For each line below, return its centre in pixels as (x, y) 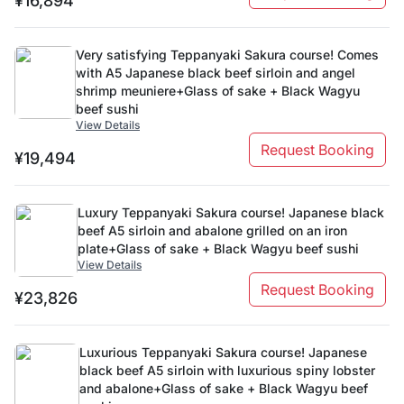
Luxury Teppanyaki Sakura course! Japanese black (231, 212)
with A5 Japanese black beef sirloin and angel (216, 73)
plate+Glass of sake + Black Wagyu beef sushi (218, 248)
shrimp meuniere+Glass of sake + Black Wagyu (218, 91)
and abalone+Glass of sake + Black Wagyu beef (224, 388)
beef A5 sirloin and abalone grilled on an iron (212, 230)
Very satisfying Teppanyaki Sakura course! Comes (227, 55)
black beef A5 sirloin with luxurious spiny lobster (227, 370)
